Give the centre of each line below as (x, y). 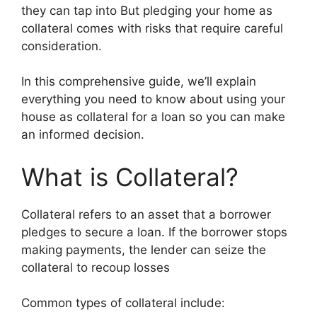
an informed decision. (83, 134)
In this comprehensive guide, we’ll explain (139, 81)
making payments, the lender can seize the (144, 249)
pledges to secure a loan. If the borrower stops (154, 232)
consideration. (62, 46)
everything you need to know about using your (153, 99)
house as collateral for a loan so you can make (153, 117)
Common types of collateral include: (123, 303)
